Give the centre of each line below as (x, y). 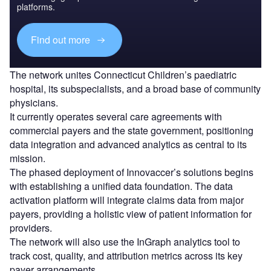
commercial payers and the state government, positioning (132, 130)
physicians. (34, 102)
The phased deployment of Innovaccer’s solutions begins (132, 172)
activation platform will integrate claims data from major (127, 200)
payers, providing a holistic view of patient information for (131, 214)
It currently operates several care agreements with (116, 116)
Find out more (62, 40)
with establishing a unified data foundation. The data (121, 186)
